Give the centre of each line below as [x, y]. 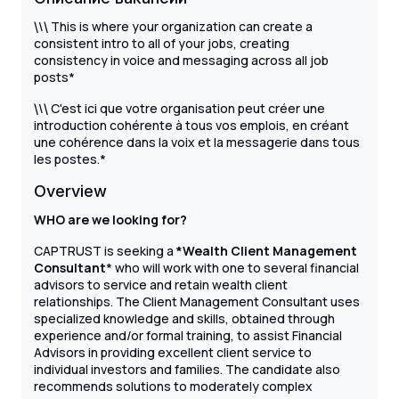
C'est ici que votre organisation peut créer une [187, 109]
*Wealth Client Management [267, 251]
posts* [54, 77]
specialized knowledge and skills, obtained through [184, 319]
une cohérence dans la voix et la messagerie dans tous [197, 142]
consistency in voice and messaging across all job [181, 61]
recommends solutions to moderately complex [173, 387]
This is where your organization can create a [180, 27]
